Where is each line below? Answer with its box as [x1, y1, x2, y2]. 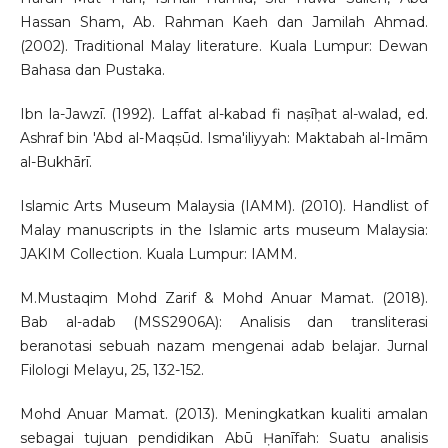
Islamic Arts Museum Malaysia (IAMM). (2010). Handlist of [19, 197, 429, 216]
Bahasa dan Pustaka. [19, 61, 165, 80]
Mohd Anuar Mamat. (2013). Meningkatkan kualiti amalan [19, 405, 429, 424]
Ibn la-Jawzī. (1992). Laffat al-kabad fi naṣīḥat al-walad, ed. [19, 105, 429, 124]
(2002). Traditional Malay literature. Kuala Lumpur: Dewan [19, 37, 429, 56]
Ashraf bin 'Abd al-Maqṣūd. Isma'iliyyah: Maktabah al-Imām [19, 129, 429, 148]
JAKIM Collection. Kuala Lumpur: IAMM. [19, 245, 297, 264]
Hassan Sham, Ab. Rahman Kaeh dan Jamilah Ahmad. [19, 13, 429, 32]
